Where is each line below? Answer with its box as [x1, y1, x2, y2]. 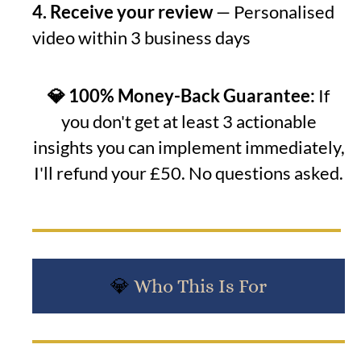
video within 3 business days [32, 26, 251, 48]
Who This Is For [134, 274, 267, 297]
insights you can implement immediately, [32, 135, 345, 158]
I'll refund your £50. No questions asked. [34, 161, 343, 184]
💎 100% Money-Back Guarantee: [48, 84, 315, 106]
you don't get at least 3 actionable [60, 110, 317, 132]
